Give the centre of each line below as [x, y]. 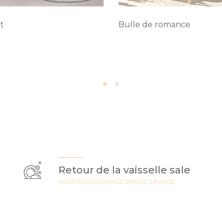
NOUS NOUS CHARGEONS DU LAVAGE [117, 182]
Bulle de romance [154, 25]
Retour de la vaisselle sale [125, 170]
